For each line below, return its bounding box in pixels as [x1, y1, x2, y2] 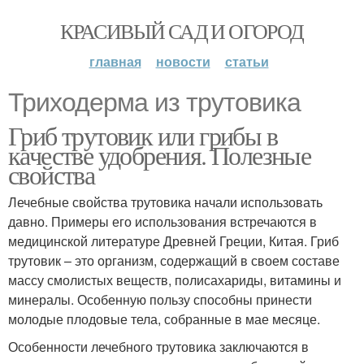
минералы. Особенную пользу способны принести [8, 290, 312, 309]
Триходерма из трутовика [8, 88, 301, 117]
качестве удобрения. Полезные [8, 137, 311, 172]
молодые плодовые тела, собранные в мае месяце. [8, 310, 320, 328]
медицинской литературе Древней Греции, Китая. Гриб [8, 232, 339, 250]
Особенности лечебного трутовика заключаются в [8, 337, 309, 356]
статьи [224, 52, 269, 71]
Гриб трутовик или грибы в [8, 118, 277, 153]
